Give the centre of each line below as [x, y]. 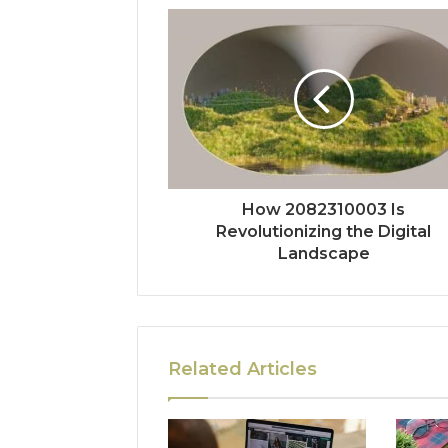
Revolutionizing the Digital [324, 231]
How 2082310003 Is [324, 209]
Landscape [323, 253]
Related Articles [242, 368]
